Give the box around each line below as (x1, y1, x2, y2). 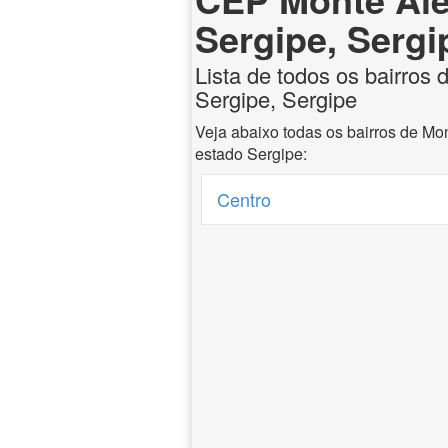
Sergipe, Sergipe (195, 83, 357, 114)
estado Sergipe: (195, 142, 307, 165)
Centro (217, 186, 272, 212)
